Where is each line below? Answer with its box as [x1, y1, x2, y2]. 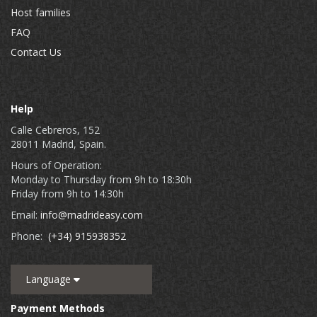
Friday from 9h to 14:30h [11, 187, 124, 200]
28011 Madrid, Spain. [11, 137, 106, 151]
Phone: [11, 229, 48, 243]
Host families [11, 6, 71, 19]
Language [25, 272, 74, 286]
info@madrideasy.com [40, 208, 143, 221]
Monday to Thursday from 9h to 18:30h [11, 173, 192, 186]
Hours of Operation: [11, 158, 102, 172]
